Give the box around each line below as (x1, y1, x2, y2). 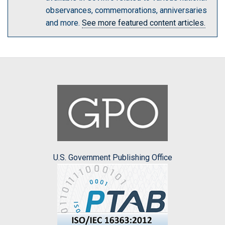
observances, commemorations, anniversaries (46, 5, 207, 15)
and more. (46, 18, 82, 28)
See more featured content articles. (82, 18, 205, 28)
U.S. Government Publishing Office (53, 152, 172, 162)
